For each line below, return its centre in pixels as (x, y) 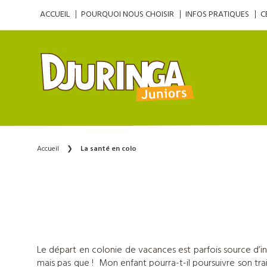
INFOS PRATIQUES (217, 15)
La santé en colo (108, 149)
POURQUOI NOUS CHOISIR (128, 15)
